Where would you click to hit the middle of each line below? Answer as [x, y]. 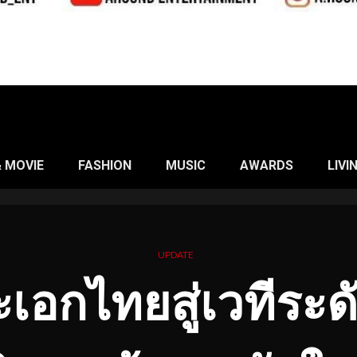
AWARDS [267, 165]
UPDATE [175, 254]
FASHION [105, 165]
